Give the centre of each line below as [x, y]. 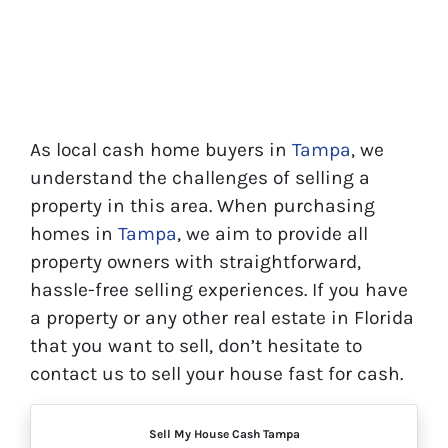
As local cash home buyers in [161, 150]
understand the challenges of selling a [200, 178]
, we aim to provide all [272, 234]
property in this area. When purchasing [202, 206]
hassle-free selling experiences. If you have [219, 290]
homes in [74, 234]
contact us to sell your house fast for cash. [216, 374]
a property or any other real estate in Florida [222, 318]
